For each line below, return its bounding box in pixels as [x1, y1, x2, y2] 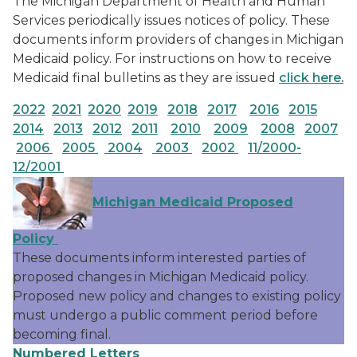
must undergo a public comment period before [13, 308, 318, 323]
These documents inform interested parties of [13, 250, 306, 265]
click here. [279, 70, 343, 85]
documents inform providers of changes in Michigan [13, 32, 343, 47]
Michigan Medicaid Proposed [92, 194, 293, 210]
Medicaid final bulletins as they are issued [13, 70, 279, 85]
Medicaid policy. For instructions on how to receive [13, 51, 331, 66]
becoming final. [13, 327, 114, 342]
